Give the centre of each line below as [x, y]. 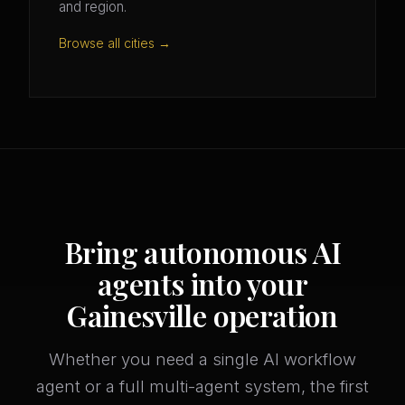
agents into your [202, 284]
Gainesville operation [202, 316]
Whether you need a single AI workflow [202, 359]
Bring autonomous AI [202, 252]
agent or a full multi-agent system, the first [202, 386]
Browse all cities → [115, 43]
